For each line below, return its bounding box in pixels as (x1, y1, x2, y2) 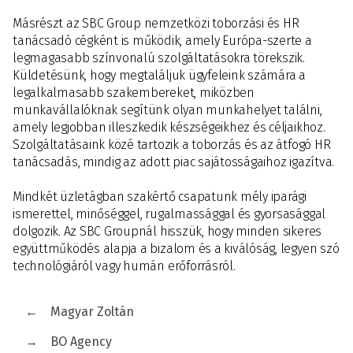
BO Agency (50, 334, 112, 349)
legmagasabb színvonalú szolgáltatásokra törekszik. (13, 50, 306, 65)
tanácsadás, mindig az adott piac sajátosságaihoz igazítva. (13, 154, 335, 169)
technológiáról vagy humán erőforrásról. (13, 258, 236, 273)
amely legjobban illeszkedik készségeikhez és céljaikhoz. (13, 120, 325, 135)
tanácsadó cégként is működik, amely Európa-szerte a (13, 33, 312, 48)
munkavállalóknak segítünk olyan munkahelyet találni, (13, 102, 322, 117)
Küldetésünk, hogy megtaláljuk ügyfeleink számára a (13, 68, 307, 83)
